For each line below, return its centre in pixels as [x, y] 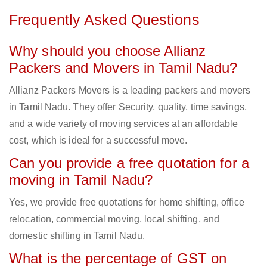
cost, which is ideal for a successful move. [98, 141]
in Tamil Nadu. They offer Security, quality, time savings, [128, 107]
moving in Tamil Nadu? [81, 180]
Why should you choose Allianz [107, 51]
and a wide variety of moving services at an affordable [124, 124]
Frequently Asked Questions [104, 20]
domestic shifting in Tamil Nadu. [77, 236]
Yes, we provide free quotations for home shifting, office [127, 203]
